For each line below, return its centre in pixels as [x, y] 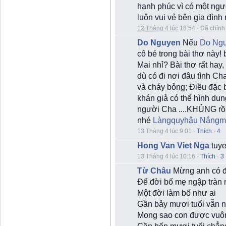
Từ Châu [154, 171]
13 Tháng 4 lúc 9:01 [164, 131]
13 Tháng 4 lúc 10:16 [166, 156]
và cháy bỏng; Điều [172, 87]
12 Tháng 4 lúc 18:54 [166, 28]
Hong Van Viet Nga [173, 146]
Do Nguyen [159, 43]
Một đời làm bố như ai [177, 193]
